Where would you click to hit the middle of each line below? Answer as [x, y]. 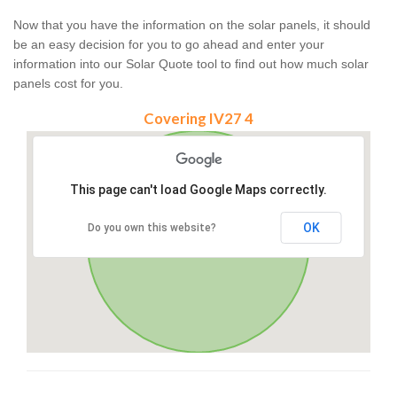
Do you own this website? [152, 228]
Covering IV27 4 [198, 119]
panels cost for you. [68, 84]
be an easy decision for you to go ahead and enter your [169, 45]
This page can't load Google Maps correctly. [198, 190]
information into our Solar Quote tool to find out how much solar [191, 64]
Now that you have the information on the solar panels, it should [192, 25]
